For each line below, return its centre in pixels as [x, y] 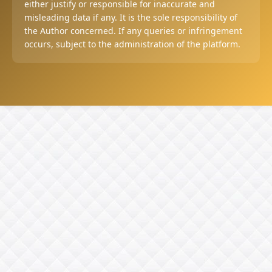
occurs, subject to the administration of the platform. [132, 44]
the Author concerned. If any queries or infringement [133, 31]
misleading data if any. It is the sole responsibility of [131, 18]
